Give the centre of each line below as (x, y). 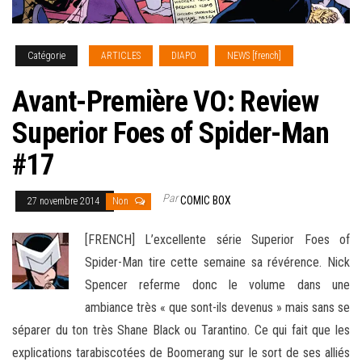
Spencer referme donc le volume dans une (217, 285)
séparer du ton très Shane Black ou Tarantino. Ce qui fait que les (181, 330)
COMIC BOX (206, 201)
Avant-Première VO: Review (165, 102)
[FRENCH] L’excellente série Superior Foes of (217, 240)
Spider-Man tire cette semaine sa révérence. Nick (217, 263)
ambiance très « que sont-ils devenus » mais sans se (217, 308)
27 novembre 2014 (65, 202)
